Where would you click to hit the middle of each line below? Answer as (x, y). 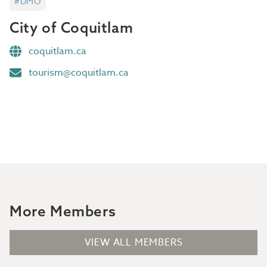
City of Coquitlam (72, 27)
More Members (63, 211)
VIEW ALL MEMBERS (133, 243)
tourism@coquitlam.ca (79, 73)
